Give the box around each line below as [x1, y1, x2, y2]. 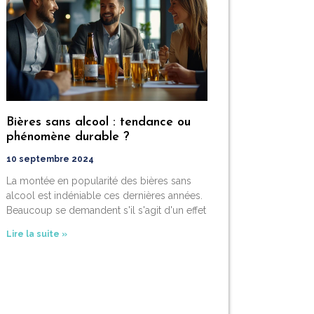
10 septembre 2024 [6, 153, 95, 164]
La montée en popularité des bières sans [6, 175, 192, 186]
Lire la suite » [6, 228, 68, 239]
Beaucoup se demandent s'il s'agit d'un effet [6, 204, 207, 216]
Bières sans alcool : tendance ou [6, 115, 191, 129]
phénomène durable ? [6, 130, 130, 144]
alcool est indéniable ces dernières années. [6, 189, 203, 201]
